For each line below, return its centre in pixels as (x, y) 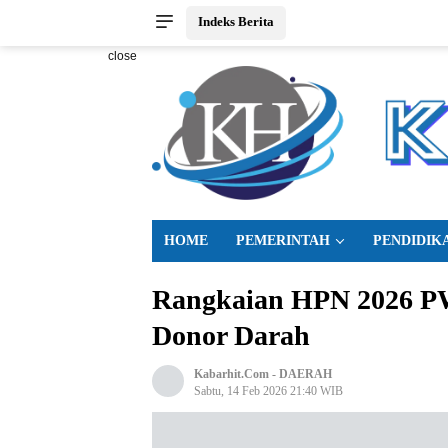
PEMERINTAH (283, 240)
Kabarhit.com (233, 373)
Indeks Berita (236, 21)
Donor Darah (231, 335)
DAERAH (305, 373)
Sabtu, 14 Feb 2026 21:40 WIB (268, 390)
